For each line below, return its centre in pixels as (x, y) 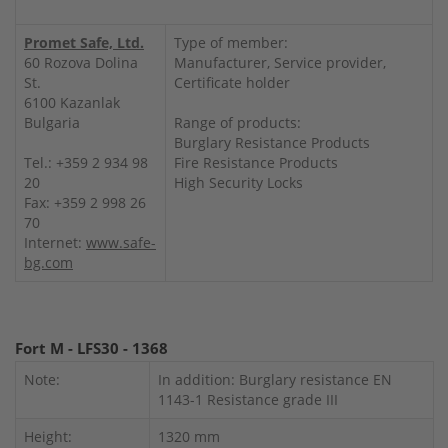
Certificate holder (232, 82)
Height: (48, 436)
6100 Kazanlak (72, 102)
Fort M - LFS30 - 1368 (91, 347)
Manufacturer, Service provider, (280, 62)
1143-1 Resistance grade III (248, 399)
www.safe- (121, 242)
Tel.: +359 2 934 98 (86, 162)
